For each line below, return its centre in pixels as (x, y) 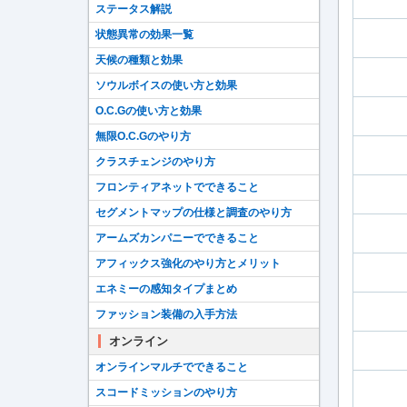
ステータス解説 (134, 9)
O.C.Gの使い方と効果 (149, 111)
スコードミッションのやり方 (166, 392)
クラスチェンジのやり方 (155, 162)
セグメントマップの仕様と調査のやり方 (194, 213)
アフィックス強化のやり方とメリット (188, 263)
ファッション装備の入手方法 (166, 314)
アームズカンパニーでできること (177, 238)
